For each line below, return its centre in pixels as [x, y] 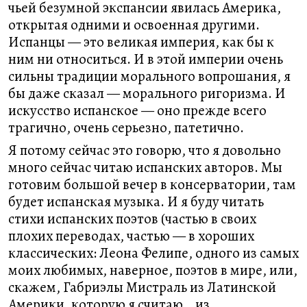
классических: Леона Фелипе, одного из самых [153, 253]
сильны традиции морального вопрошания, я [149, 76]
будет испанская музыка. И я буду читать [136, 201]
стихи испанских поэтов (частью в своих [132, 219]
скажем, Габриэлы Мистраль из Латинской [142, 287]
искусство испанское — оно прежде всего [137, 110]
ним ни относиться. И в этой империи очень [146, 59]
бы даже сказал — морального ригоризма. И [147, 93]
